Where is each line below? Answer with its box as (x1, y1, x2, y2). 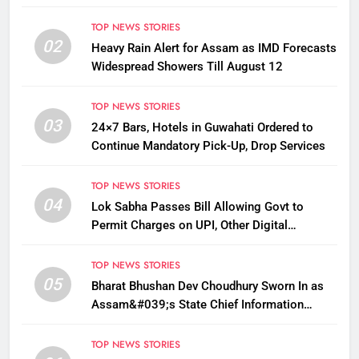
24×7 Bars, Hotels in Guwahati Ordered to (91, 120, 313, 135)
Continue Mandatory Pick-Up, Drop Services (91, 139, 325, 154)
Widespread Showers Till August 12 (91, 59, 283, 75)
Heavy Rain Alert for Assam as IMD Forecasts (91, 41, 337, 56)
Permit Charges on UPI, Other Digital (91, 218, 288, 233)
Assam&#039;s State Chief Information (91, 297, 304, 313)
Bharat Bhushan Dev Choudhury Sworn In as (91, 279, 324, 294)
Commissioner (91, 316, 171, 331)
